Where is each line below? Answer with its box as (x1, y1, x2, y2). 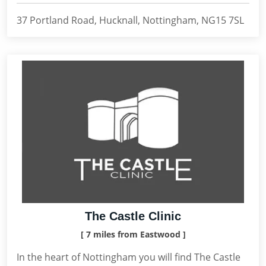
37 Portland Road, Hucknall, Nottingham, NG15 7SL (17, 14, 244, 27)
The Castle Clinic (85, 210, 181, 223)
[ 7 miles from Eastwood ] (80, 229, 186, 240)
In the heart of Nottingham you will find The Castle (17, 251, 240, 264)
